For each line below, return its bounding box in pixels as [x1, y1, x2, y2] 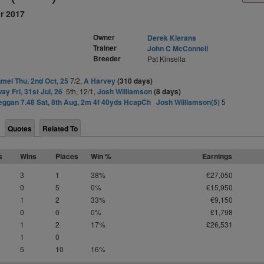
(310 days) [117, 75, 153, 86]
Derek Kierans [147, 32, 196, 43]
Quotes [8, 123, 32, 134]
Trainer [93, 42, 117, 53]
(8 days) [153, 86, 181, 97]
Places [55, 151, 78, 161]
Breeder [93, 53, 121, 64]
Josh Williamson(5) [156, 97, 220, 107]
